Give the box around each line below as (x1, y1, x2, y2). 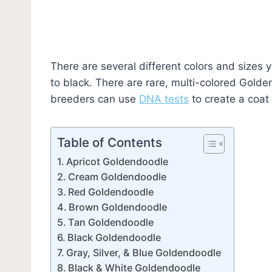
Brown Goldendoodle (69, 200, 168, 213)
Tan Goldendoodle (68, 216, 154, 228)
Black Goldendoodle (67, 231, 161, 243)
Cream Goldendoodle (68, 170, 167, 183)
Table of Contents (57, 134, 162, 150)
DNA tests (139, 92, 189, 105)
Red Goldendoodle (68, 185, 154, 198)
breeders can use (50, 92, 139, 105)
